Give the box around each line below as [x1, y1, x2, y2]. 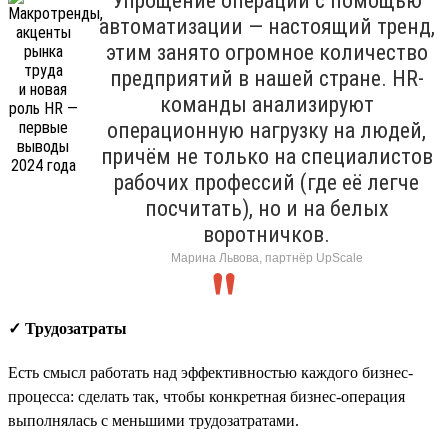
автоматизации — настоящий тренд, [98, 13, 435, 39]
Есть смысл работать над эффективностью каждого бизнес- [8, 363, 413, 381]
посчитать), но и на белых [144, 195, 389, 221]
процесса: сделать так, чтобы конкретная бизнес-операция [8, 387, 405, 405]
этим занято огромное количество [105, 39, 428, 65]
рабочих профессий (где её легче [114, 169, 419, 195]
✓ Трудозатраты [8, 319, 127, 337]
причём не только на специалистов [100, 143, 433, 169]
